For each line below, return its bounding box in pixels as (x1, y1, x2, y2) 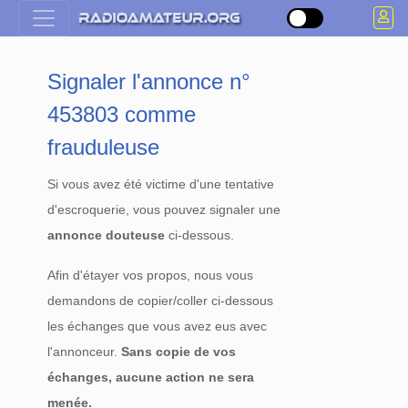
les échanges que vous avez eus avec (47, 319, 268, 333)
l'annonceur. (47, 344, 122, 359)
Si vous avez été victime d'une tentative (47, 177, 275, 191)
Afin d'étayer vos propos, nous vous (47, 268, 254, 282)
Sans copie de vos (121, 344, 237, 359)
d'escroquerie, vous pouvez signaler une (47, 202, 281, 217)
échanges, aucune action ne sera (47, 370, 255, 384)
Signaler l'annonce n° (47, 69, 251, 94)
